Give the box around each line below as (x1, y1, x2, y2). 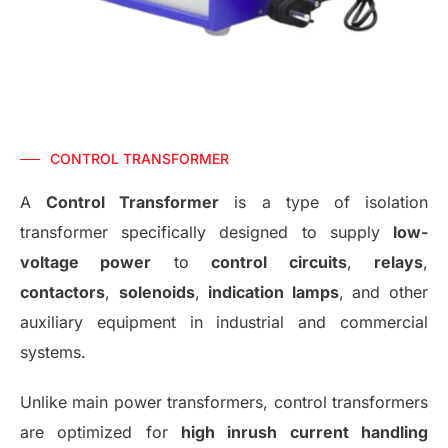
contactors (20, 282, 105, 303)
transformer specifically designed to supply (20, 222, 393, 243)
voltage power (20, 252, 152, 273)
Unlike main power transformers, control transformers (20, 392, 428, 413)
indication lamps (208, 282, 339, 303)
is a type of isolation (219, 192, 429, 213)
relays (374, 252, 424, 273)
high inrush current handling (181, 422, 428, 443)
